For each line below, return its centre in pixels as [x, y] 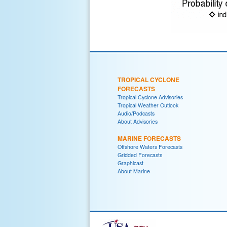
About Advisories [138, 121]
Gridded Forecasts [140, 155]
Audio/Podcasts [136, 113]
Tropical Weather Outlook [148, 105]
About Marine [134, 171]
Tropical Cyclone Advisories [150, 97]
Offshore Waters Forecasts [150, 146]
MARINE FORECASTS [149, 138]
